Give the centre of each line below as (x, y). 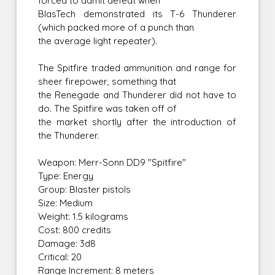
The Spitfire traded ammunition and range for (137, 68)
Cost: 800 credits (75, 230)
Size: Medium (66, 203)
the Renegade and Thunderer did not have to (137, 95)
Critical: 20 (60, 257)
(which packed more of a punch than (116, 28)
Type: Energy (66, 176)
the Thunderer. (69, 136)
